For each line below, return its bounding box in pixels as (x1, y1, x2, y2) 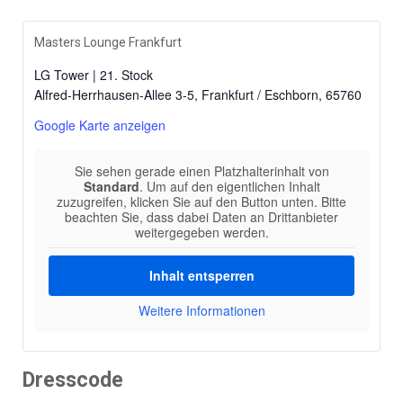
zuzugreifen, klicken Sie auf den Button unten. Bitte (57, 192, 346, 210)
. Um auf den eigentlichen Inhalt (139, 176, 320, 195)
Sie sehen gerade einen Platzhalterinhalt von (74, 161, 329, 180)
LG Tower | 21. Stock (34, 65, 153, 84)
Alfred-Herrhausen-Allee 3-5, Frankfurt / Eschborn (34, 85, 318, 103)
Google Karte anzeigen (34, 115, 166, 134)
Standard (83, 176, 139, 195)
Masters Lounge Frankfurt (34, 34, 182, 49)
